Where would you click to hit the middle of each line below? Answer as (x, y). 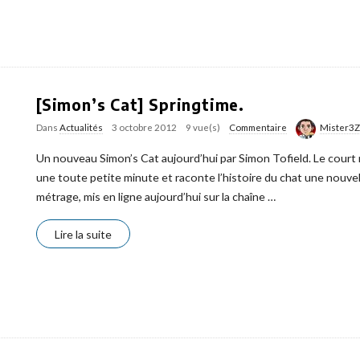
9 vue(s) (203, 127)
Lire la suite (83, 234)
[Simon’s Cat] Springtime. (140, 104)
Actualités (81, 127)
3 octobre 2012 (144, 127)
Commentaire (258, 127)
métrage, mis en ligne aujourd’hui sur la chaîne (151, 196)
